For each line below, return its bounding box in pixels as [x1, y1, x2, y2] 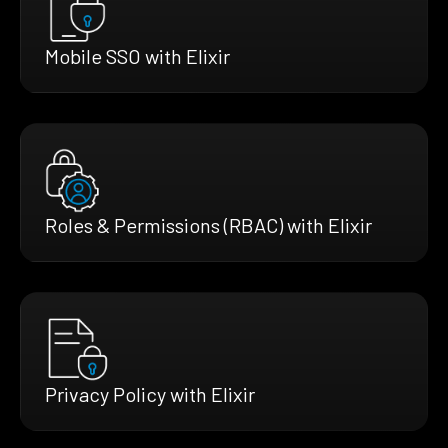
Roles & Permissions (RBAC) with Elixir [45, 213, 372, 238]
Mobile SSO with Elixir [45, 44, 230, 69]
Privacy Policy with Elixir [45, 381, 255, 406]
